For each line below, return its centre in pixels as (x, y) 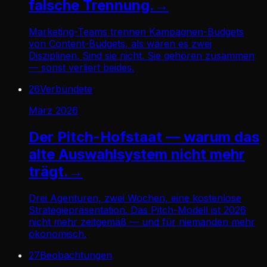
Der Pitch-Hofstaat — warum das (144, 136)
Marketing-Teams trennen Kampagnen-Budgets (136, 31)
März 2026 (53, 110)
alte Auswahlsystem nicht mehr (137, 154)
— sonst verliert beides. (81, 67)
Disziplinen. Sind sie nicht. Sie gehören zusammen (142, 55)
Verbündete (66, 89)
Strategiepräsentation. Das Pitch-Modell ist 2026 (137, 209)
